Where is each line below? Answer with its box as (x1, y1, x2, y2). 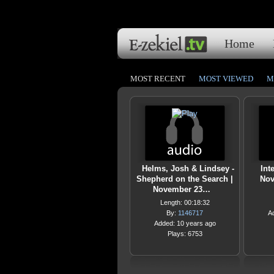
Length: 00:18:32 (160, 199, 210, 206)
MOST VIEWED (199, 74, 253, 83)
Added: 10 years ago (154, 220, 216, 227)
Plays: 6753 (167, 230, 202, 237)
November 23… (153, 185, 210, 194)
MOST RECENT (130, 74, 185, 83)
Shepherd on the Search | (136, 174, 233, 183)
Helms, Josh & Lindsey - (141, 164, 234, 173)
